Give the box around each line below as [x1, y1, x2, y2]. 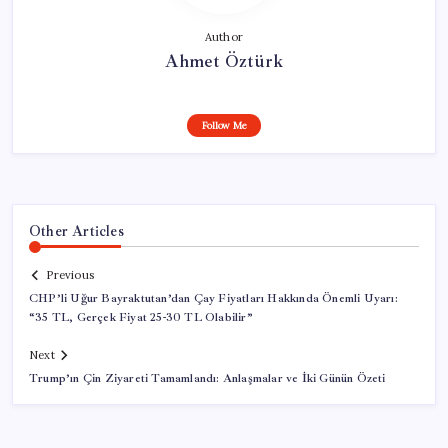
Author [204, 29, 244, 44]
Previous [46, 268, 94, 283]
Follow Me [201, 118, 247, 132]
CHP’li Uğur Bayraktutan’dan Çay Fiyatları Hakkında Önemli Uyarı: [29, 291, 398, 307]
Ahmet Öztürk [164, 49, 284, 72]
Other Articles [29, 221, 124, 240]
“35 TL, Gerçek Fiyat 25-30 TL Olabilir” [29, 310, 253, 326]
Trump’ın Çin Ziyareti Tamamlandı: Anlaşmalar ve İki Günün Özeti [29, 371, 386, 387]
